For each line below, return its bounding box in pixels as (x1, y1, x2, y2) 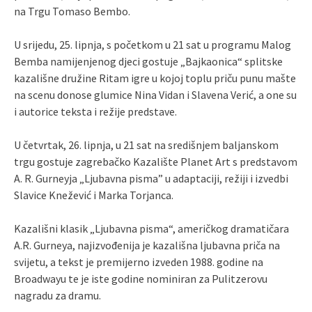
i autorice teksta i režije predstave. (14, 104, 177, 118)
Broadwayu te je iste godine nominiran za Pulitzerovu (14, 271, 267, 286)
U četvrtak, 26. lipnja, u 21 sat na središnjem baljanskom (14, 137, 279, 152)
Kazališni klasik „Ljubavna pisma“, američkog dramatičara (14, 221, 289, 235)
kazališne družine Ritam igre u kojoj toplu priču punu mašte (14, 70, 296, 85)
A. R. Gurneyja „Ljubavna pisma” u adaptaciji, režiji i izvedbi (14, 171, 288, 185)
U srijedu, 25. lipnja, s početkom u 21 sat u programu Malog (14, 37, 291, 52)
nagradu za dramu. (14, 288, 101, 302)
